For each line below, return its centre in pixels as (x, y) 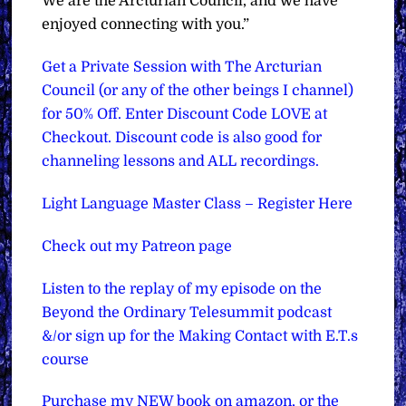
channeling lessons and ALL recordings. (183, 162)
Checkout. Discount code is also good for (182, 138)
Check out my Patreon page (137, 246)
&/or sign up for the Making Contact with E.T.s (200, 336)
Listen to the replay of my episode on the (182, 289)
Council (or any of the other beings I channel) (198, 91)
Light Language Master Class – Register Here (198, 204)
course (66, 359)
